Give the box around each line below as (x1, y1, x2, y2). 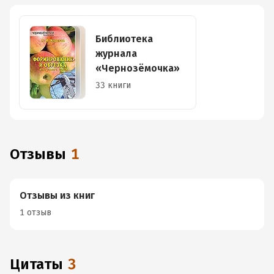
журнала (95, 48, 137, 59)
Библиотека (95, 33, 153, 45)
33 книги (95, 80, 131, 91)
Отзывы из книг (20, 190, 95, 201)
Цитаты (20, 256, 63, 273)
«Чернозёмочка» (95, 62, 180, 74)
